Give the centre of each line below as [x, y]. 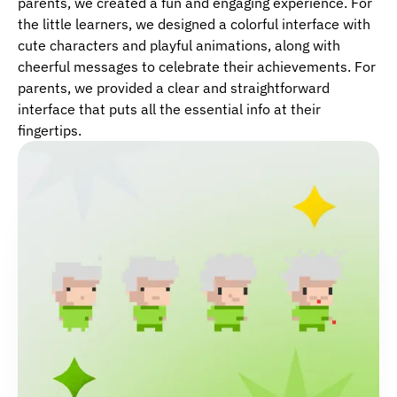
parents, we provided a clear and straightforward [174, 88]
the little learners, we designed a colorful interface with [194, 24]
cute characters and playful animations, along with [179, 46]
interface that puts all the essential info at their [169, 109]
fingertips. [50, 131]
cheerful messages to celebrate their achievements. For [197, 67]
